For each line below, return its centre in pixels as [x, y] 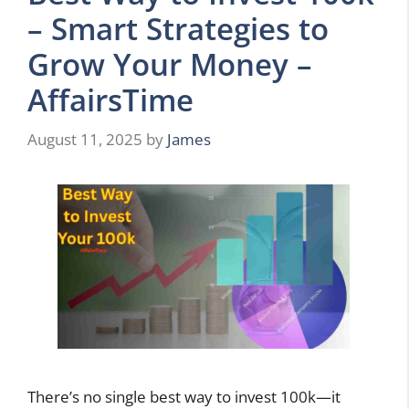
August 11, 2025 [85, 139]
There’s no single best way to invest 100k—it [184, 396]
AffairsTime [110, 100]
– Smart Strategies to [178, 29]
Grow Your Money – [170, 65]
